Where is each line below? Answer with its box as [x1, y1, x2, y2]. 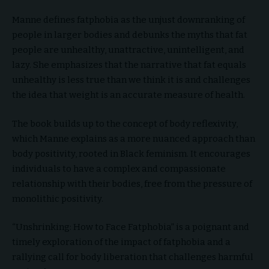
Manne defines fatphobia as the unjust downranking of [12, 14, 245, 25]
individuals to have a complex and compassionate [12, 163, 226, 174]
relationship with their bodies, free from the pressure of [12, 178, 252, 189]
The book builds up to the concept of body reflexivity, [12, 118, 238, 129]
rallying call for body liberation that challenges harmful [12, 252, 253, 262]
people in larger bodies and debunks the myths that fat [12, 29, 247, 40]
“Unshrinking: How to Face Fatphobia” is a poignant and [12, 222, 249, 232]
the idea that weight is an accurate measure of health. [12, 89, 245, 100]
